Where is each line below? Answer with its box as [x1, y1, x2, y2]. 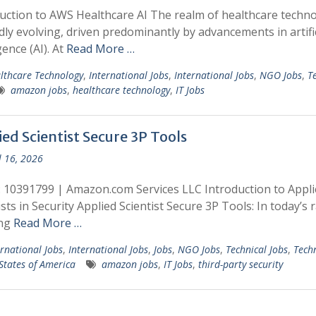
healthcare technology [72, 83, 170, 97]
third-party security [197, 257, 283, 271]
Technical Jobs [225, 243, 288, 256]
